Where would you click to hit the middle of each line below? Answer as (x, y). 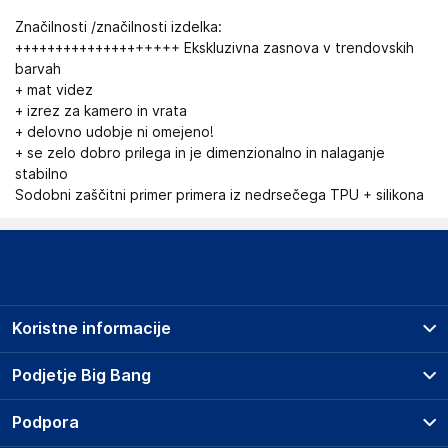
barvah (38, 69)
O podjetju (70, 413)
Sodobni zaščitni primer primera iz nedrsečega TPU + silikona (219, 195)
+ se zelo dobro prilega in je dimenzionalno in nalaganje (200, 153)
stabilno (41, 174)
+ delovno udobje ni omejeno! (114, 132)
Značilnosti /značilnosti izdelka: (118, 27)
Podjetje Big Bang (81, 375)
